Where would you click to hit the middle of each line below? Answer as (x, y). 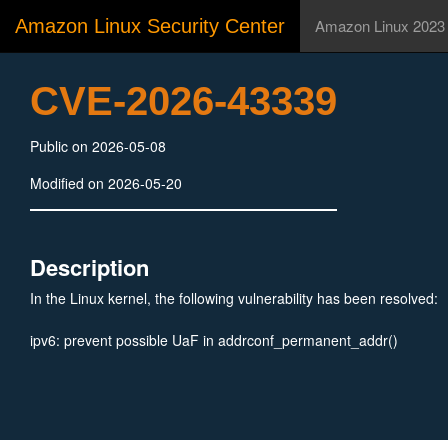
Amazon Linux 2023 (380, 25)
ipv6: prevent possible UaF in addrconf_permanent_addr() (214, 340)
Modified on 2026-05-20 (106, 183)
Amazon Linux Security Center (150, 26)
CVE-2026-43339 (183, 101)
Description (89, 267)
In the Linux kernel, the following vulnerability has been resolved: (234, 298)
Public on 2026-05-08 (98, 146)
